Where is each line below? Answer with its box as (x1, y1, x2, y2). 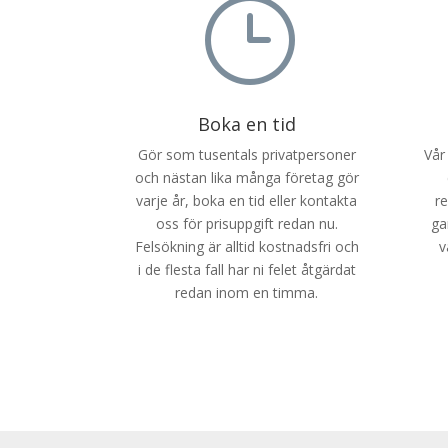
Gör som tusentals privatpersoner (137, 145, 356, 165)
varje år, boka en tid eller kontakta (136, 191, 358, 211)
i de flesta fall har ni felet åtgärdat (137, 260, 356, 280)
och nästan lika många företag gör (134, 168, 359, 188)
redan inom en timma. (175, 283, 319, 303)
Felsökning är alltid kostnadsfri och (134, 237, 359, 257)
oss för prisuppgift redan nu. (155, 214, 338, 234)
